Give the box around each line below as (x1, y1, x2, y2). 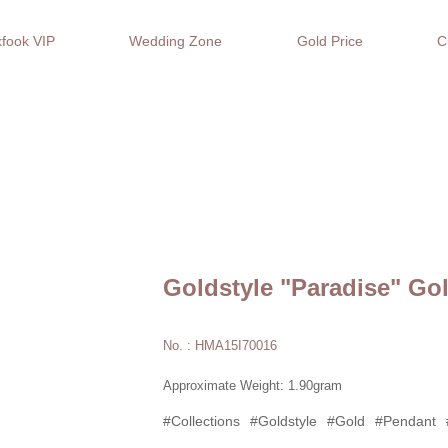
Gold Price (296, 33, 363, 49)
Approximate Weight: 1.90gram (163, 378, 342, 393)
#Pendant (375, 413, 436, 429)
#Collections (163, 413, 240, 429)
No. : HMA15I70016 (163, 338, 277, 353)
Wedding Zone (129, 33, 223, 49)
